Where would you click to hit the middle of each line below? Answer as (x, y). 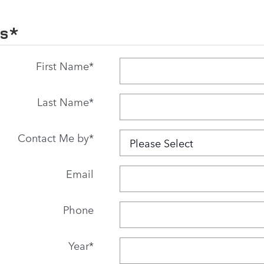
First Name (62, 66)
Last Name (63, 102)
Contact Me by (53, 138)
